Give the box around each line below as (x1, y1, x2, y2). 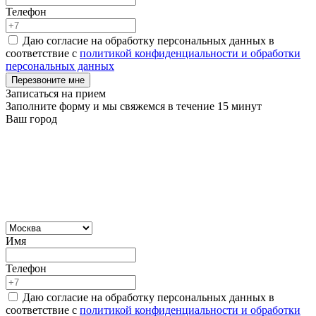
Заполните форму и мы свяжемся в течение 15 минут (6, 99, 262, 112)
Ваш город (6, 112, 57, 125)
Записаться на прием (6, 87, 106, 99)
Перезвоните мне (11, 74, 85, 85)
